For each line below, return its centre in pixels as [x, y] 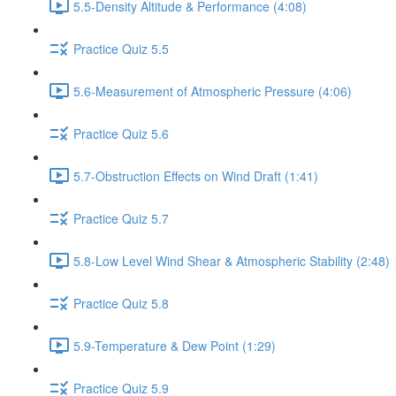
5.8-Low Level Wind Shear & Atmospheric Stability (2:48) [232, 260]
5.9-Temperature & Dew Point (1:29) [175, 345]
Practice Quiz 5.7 [121, 218]
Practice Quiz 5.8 [121, 303]
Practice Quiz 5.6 [121, 133]
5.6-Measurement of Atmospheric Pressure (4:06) [213, 91]
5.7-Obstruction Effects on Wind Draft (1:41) [196, 175]
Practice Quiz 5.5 [121, 48]
